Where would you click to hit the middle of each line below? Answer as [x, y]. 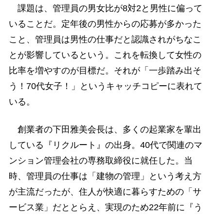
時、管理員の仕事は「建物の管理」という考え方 [105, 176]
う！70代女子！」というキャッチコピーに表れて [105, 86]
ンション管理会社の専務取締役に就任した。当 [100, 161]
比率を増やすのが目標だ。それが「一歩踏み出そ [105, 71]
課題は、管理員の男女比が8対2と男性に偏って [105, 9]
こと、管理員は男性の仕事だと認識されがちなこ [105, 40]
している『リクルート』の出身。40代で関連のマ [105, 145]
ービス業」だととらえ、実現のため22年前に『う [105, 208]
